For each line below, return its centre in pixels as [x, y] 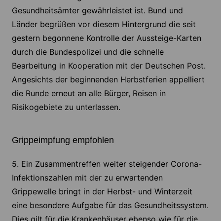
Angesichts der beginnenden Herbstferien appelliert [108, 80]
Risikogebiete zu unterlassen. [66, 107]
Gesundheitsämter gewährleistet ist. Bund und [97, 11]
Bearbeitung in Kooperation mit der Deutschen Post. [109, 66]
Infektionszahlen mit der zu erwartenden [87, 178]
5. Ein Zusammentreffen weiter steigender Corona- [107, 164]
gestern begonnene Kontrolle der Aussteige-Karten [106, 38]
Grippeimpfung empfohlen [63, 140]
